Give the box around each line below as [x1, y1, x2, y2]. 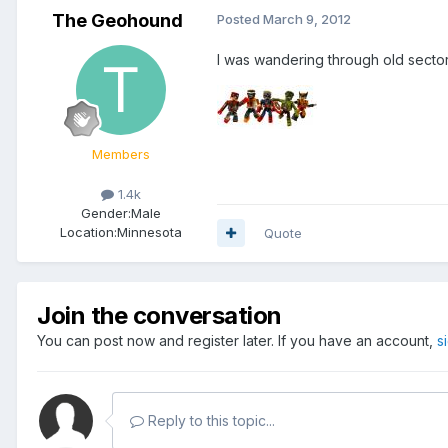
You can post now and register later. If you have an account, [37, 331, 437, 349]
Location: [60, 223, 117, 240]
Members [92, 146, 150, 163]
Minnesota [117, 223, 182, 240]
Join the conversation [37, 300, 282, 330]
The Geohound [51, 10, 183, 32]
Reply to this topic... [144, 411, 275, 429]
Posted [217, 11, 263, 28]
